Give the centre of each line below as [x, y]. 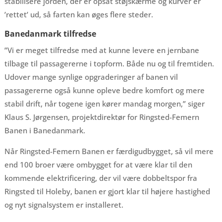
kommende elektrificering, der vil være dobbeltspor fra [101, 178]
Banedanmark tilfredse [50, 34]
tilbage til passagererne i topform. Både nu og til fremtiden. [109, 63]
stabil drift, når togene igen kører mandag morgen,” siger [104, 104]
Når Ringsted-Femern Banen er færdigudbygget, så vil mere [109, 151]
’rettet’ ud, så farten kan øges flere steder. [79, 14]
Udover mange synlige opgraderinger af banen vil [91, 77]
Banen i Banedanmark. [45, 130]
